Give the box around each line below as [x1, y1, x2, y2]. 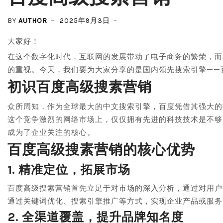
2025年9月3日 [60, 16, 110, 25]
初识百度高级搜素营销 [7, 79, 152, 95]
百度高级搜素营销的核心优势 [7, 141, 195, 158]
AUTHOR [18, 16, 47, 25]
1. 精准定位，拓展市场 [7, 163, 130, 177]
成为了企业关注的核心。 [7, 127, 95, 137]
